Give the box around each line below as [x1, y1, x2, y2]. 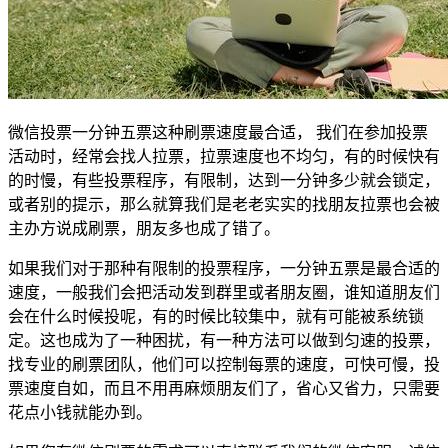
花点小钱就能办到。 [8, 403, 152, 421]
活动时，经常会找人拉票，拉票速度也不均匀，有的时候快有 [8, 147, 440, 165]
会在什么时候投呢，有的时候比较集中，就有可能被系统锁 [8, 307, 424, 325]
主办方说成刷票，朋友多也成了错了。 [8, 219, 280, 237]
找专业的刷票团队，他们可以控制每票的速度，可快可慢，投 [8, 355, 440, 373]
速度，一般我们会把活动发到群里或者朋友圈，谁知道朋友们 [8, 283, 440, 301]
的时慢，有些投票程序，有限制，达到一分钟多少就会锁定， [8, 171, 440, 189]
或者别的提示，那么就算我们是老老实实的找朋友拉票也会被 [8, 195, 440, 213]
